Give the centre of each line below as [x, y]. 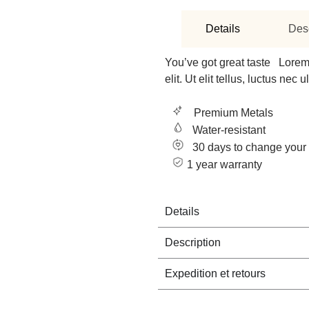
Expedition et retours [216, 273]
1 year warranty [225, 164]
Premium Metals [234, 112]
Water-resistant [229, 130]
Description [193, 242]
